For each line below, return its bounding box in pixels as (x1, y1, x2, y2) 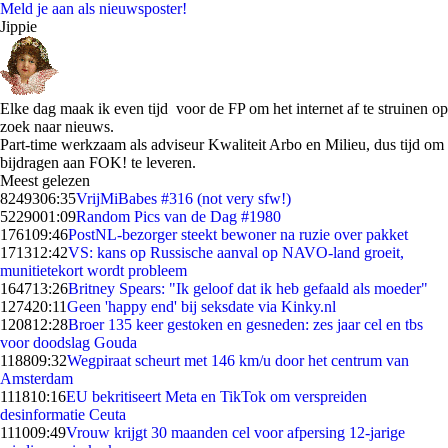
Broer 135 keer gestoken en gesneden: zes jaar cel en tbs (68, 316, 423, 333)
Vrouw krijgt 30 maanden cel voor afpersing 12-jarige (66, 424, 405, 441)
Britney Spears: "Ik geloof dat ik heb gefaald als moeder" (68, 280, 428, 297)
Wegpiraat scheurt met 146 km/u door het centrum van (67, 352, 409, 369)
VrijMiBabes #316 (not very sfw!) (76, 190, 291, 207)
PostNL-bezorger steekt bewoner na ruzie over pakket (68, 226, 408, 243)
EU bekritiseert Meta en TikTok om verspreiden (66, 388, 367, 405)
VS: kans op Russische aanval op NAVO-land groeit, (68, 244, 404, 261)
